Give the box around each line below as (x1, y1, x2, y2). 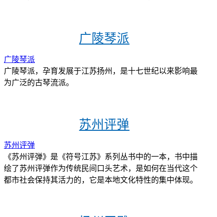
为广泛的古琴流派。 (4, 78, 74, 87)
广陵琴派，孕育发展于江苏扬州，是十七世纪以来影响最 (4, 66, 198, 75)
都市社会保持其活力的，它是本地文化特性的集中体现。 (4, 176, 198, 185)
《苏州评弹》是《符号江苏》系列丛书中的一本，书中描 (4, 153, 198, 161)
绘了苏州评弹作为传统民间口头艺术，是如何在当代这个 (4, 164, 198, 173)
